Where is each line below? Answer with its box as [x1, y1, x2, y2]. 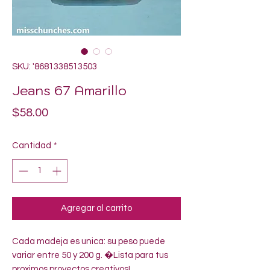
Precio [48, 106, 83, 118]
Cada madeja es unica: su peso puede [12, 236, 165, 246]
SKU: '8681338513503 [12, 62, 97, 71]
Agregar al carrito [61, 203, 132, 213]
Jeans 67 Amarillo [12, 81, 127, 99]
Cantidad [12, 141, 51, 150]
